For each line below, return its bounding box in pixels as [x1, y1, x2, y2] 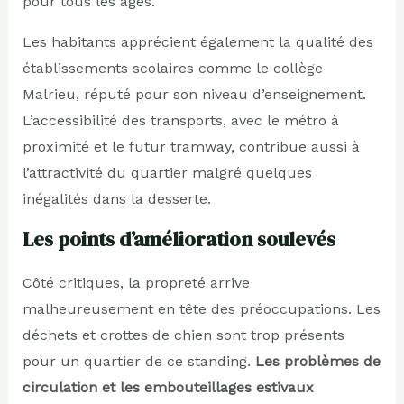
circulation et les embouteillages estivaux [22, 378, 314, 396]
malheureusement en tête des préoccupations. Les [22, 299, 381, 317]
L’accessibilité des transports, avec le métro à [22, 111, 339, 129]
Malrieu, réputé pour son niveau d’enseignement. [22, 85, 366, 103]
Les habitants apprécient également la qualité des [22, 32, 373, 50]
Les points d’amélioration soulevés [22, 225, 335, 252]
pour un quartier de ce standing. [22, 352, 255, 370]
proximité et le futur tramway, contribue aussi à [22, 137, 360, 155]
